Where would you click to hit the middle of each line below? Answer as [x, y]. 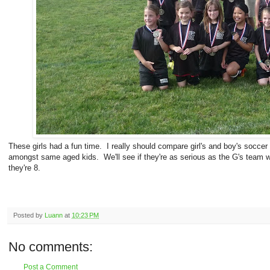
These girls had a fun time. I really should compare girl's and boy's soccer [138, 146]
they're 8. [24, 168]
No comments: [51, 246]
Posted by [29, 215]
